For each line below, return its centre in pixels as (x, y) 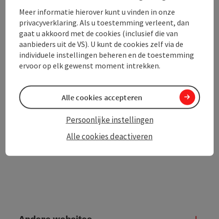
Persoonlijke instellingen (109, 120)
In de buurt (152, 56)
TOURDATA (77, 106)
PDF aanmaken (65, 53)
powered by (38, 106)
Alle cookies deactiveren (109, 137)
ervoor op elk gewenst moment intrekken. (90, 65)
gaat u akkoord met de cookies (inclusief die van (99, 33)
